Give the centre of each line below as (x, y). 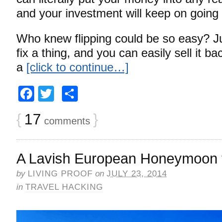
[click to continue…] (78, 67)
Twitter (78, 93)
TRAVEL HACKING (64, 187)
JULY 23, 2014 (137, 173)
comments (66, 121)
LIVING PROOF (60, 173)
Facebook (69, 93)
